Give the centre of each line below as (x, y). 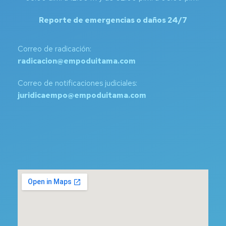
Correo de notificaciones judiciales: (77, 83)
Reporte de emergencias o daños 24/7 (113, 20)
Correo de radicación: (54, 49)
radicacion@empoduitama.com (77, 61)
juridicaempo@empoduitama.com (82, 96)
